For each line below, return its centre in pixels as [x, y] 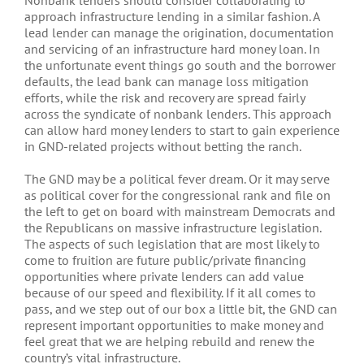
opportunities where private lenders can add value [164, 276]
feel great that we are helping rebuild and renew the [169, 341]
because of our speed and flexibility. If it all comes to [170, 292]
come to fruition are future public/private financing [165, 260]
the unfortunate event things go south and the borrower [180, 65]
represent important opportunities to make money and [174, 325]
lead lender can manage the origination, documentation [179, 32]
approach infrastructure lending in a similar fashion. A [172, 16]
